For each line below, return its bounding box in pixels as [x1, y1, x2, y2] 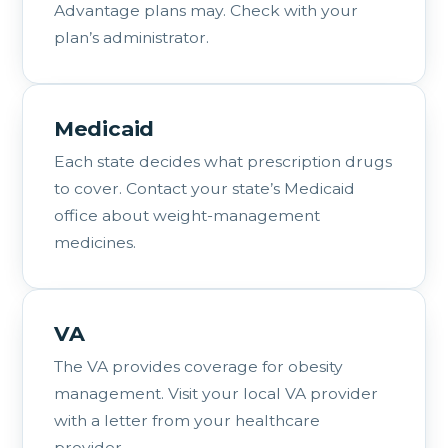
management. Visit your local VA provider [53, 383, 378, 403]
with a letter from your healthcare [53, 410, 320, 430]
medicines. [53, 232, 136, 252]
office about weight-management [53, 205, 320, 225]
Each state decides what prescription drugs [53, 151, 392, 171]
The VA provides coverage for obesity [53, 356, 343, 376]
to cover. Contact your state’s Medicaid [53, 178, 355, 198]
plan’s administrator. [53, 27, 209, 47]
